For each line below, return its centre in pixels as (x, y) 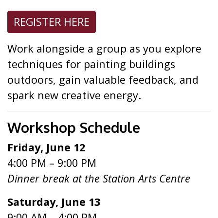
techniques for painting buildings (91, 64)
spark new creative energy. (74, 95)
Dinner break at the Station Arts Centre (99, 178)
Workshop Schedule (74, 127)
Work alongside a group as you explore (104, 48)
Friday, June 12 (46, 147)
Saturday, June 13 (54, 202)
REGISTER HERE (52, 22)
